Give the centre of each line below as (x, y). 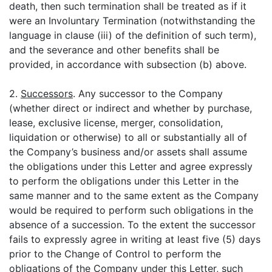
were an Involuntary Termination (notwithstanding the (132, 21)
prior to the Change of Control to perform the (115, 254)
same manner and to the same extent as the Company (134, 195)
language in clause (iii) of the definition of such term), (133, 35)
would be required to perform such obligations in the (131, 210)
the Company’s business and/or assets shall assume (128, 152)
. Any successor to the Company (148, 93)
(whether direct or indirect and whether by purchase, (131, 108)
